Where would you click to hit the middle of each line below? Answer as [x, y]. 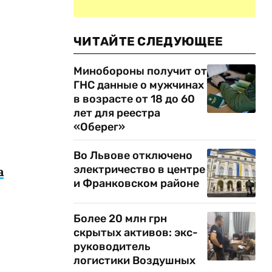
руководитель [112, 246]
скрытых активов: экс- [136, 233]
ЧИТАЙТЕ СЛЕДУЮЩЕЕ [148, 41]
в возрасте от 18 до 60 [134, 99]
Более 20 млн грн [120, 219]
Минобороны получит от [140, 71]
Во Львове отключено [133, 155]
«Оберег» [99, 127]
